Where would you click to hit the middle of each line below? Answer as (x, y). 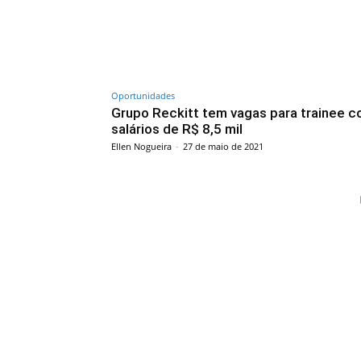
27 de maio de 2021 (223, 146)
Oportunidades (143, 95)
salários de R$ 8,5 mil (177, 129)
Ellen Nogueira (141, 146)
